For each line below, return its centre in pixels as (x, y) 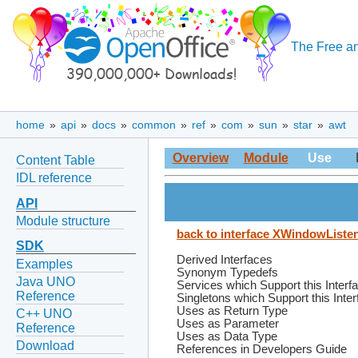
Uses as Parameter (228, 324)
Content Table (56, 160)
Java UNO (46, 281)
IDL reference (54, 177)
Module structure (63, 221)
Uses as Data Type (227, 337)
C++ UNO (44, 314)
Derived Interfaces (225, 260)
